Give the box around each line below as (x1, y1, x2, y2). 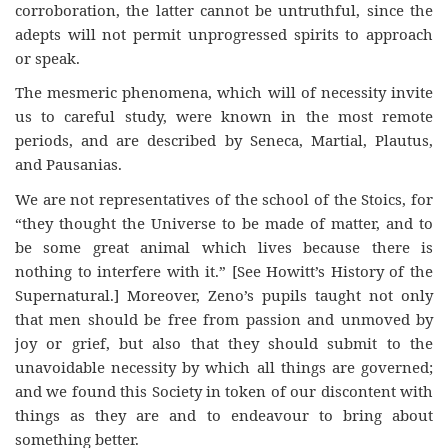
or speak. (15, 47, 80, 68)
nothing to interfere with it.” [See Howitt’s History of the (15, 260, 433, 281)
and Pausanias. (15, 154, 122, 174)
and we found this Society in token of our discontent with (15, 380, 433, 401)
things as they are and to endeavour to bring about (15, 404, 433, 425)
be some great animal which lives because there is (15, 236, 433, 257)
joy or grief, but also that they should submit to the (15, 332, 433, 353)
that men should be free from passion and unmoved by (15, 308, 433, 329)
